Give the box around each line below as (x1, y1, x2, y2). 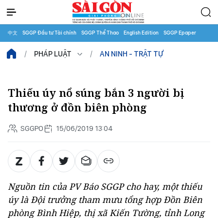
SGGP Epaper (163, 30, 196, 36)
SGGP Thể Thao (81, 30, 119, 36)
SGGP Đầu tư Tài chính (22, 30, 76, 36)
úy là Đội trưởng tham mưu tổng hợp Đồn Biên (8, 194, 202, 205)
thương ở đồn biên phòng (8, 100, 147, 114)
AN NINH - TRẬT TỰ (100, 49, 163, 58)
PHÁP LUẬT (34, 49, 72, 58)
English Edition (124, 30, 159, 36)
